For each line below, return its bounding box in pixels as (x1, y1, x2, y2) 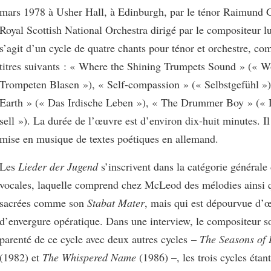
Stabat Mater (87, 195, 145, 210)
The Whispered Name (42, 250, 136, 264)
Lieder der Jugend (18, 159, 101, 174)
